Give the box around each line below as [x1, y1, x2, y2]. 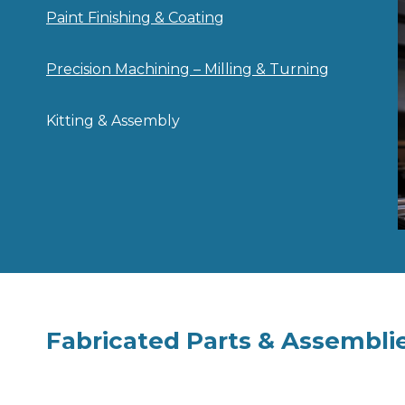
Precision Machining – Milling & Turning [46, 61, 329, 79]
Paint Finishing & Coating [46, 9, 224, 27]
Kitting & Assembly [46, 112, 180, 130]
